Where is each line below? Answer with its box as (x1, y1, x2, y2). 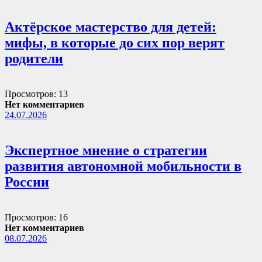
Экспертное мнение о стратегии (5, 142, 207, 158)
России (5, 174, 49, 189)
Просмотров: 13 (5, 88, 68, 99)
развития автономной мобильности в (5, 158, 242, 174)
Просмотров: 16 (5, 212, 68, 222)
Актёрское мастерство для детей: (5, 19, 216, 35)
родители (5, 50, 63, 66)
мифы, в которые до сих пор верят (5, 35, 225, 50)
